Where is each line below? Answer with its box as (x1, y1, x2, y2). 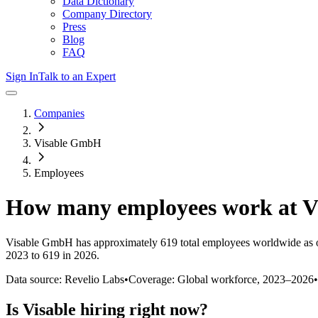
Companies (34, 107, 84, 119)
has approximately (73, 236, 158, 248)
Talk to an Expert (38, 70, 116, 82)
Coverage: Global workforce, (128, 273, 263, 285)
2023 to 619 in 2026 (6, 248, 97, 261)
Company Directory (62, 8, 152, 20)
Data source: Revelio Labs (6, 273, 124, 285)
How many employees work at (6, 194, 302, 221)
